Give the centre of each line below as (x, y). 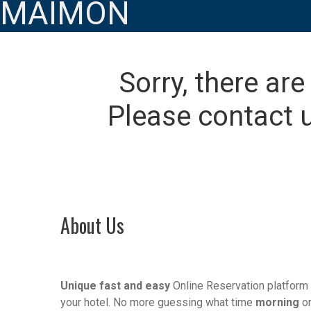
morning (277, 302)
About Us (92, 225)
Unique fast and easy (115, 286)
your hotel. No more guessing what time (158, 302)
